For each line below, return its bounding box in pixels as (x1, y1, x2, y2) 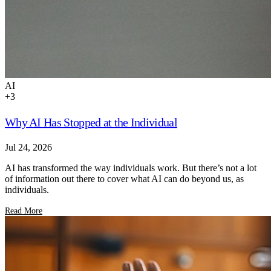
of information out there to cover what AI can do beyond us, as (5, 173, 244, 184)
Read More (5, 206, 42, 215)
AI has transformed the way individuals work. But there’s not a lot (5, 162, 256, 173)
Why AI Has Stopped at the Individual (5, 115, 177, 129)
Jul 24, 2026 (5, 142, 52, 152)
